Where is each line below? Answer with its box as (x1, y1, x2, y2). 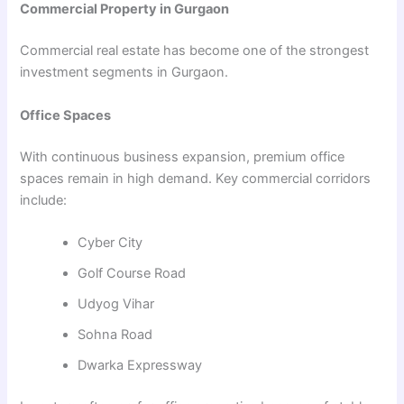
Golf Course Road (78, 264, 187, 281)
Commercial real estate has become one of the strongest (20, 42, 370, 60)
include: (20, 191, 68, 208)
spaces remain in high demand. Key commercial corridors (20, 170, 372, 187)
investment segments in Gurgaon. (20, 64, 229, 81)
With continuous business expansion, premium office (20, 148, 345, 165)
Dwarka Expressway (78, 356, 203, 373)
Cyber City (78, 234, 143, 251)
